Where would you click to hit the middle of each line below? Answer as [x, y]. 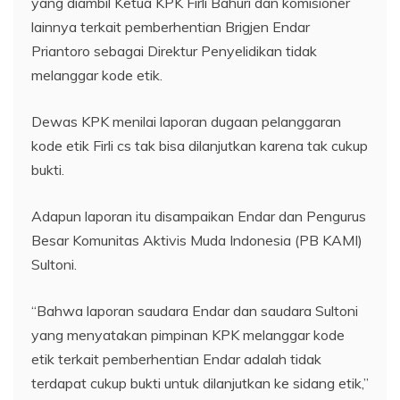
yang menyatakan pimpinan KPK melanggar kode [188, 334]
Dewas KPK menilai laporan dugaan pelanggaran [186, 121]
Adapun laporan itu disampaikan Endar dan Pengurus [199, 216]
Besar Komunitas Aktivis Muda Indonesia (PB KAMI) [197, 240]
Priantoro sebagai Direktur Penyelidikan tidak [174, 50]
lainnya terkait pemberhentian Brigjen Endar [171, 26]
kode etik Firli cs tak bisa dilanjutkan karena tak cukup [200, 145]
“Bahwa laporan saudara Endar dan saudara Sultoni [195, 310]
